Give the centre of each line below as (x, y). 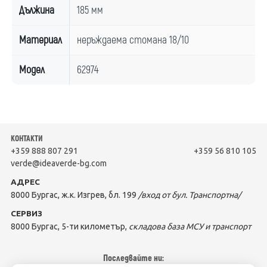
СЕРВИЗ (27, 213)
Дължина (37, 10)
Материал (41, 40)
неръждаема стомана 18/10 (133, 40)
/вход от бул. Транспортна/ (190, 195)
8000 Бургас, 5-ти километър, (70, 226)
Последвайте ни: (133, 258)
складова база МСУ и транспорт (190, 226)
